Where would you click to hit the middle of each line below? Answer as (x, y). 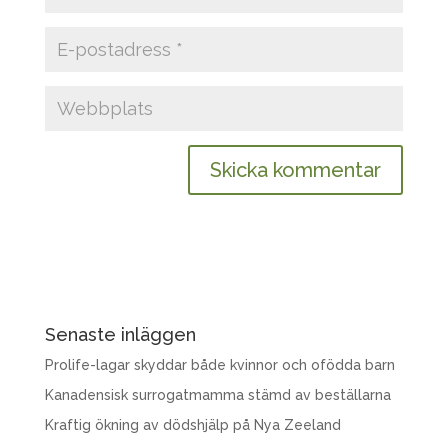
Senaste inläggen (120, 334)
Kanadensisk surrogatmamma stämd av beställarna (217, 395)
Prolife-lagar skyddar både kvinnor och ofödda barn (219, 365)
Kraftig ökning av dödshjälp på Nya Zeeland (192, 425)
